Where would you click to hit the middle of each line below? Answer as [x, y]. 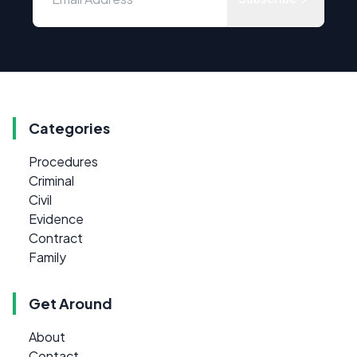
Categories [69, 127]
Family [47, 257]
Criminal [51, 180]
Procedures [63, 161]
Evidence [56, 218]
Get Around [71, 303]
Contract [56, 237]
